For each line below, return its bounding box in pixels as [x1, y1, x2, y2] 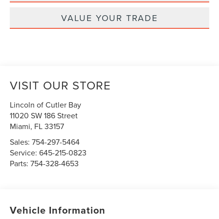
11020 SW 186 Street [10, 109, 78, 121]
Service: [10, 147, 40, 158]
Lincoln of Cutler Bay [10, 99, 82, 110]
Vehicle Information [10, 202, 106, 217]
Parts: [10, 157, 31, 169]
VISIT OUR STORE [10, 76, 111, 93]
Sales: [10, 136, 32, 147]
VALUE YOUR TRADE [61, 11, 158, 24]
